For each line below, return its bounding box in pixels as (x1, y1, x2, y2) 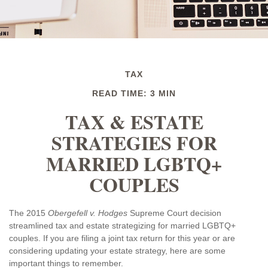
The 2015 (9, 208, 48, 218)
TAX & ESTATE (65, 108, 203, 136)
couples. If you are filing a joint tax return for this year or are (9, 233, 235, 243)
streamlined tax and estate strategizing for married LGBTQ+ (9, 221, 236, 230)
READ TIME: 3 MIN (92, 89, 176, 98)
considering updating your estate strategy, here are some (9, 246, 226, 255)
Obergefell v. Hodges (48, 208, 127, 218)
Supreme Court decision (127, 208, 221, 218)
